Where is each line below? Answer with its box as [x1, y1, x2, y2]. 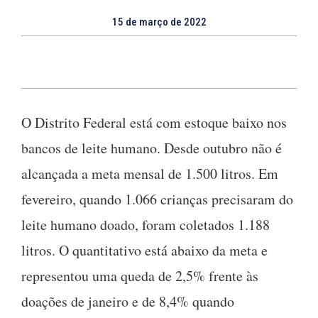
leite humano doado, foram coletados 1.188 [21, 214, 270, 234]
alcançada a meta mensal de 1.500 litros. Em [21, 163, 278, 183]
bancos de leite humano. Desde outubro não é [21, 138, 282, 158]
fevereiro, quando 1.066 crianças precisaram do [21, 189, 293, 209]
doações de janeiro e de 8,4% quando [21, 291, 234, 311]
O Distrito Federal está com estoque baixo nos [21, 112, 287, 132]
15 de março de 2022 [111, 15, 207, 28]
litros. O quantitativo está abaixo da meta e [21, 240, 268, 260]
